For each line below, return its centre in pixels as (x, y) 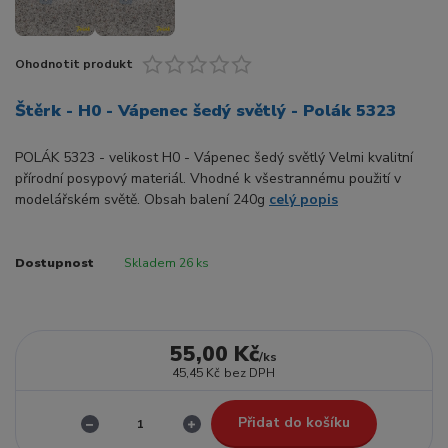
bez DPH (250, 373)
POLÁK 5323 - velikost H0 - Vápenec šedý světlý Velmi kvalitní (214, 158)
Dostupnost (54, 263)
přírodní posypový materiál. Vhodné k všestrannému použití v (208, 179)
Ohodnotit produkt (74, 63)
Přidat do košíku (293, 423)
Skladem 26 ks (166, 263)
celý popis (303, 200)
